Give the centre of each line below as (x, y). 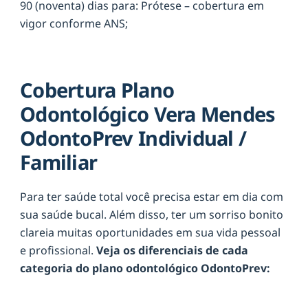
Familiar (59, 162)
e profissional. (58, 251)
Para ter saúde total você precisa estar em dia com (152, 197)
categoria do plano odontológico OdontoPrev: (145, 268)
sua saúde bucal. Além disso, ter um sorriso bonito (152, 215)
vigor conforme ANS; (74, 23)
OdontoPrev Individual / (133, 137)
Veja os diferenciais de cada (172, 251)
